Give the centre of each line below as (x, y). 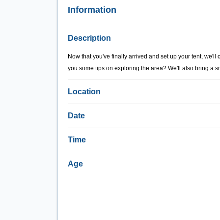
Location (84, 91)
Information (92, 10)
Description (89, 38)
